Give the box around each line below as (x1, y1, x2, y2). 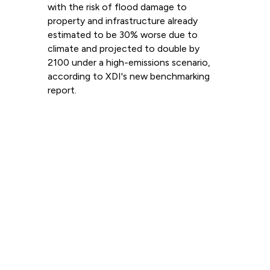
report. (47, 84, 77, 96)
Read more (47, 111, 105, 126)
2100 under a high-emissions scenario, (47, 57, 210, 68)
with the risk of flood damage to (47, 1, 187, 13)
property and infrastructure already (47, 15, 198, 27)
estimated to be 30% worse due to (47, 29, 198, 40)
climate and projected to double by (47, 43, 199, 54)
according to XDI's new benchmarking (47, 71, 210, 82)
